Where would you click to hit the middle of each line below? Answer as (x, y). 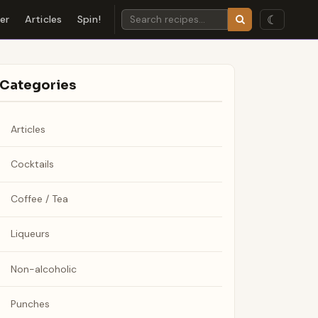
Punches (30, 303)
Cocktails (32, 164)
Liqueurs (30, 234)
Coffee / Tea (39, 199)
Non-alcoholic (43, 269)
